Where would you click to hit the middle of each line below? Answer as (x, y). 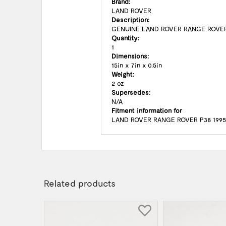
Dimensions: (130, 56)
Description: (130, 20)
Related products (80, 183)
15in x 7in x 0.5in (137, 65)
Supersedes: (131, 92)
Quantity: (125, 38)
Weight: (123, 74)
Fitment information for (147, 110)
